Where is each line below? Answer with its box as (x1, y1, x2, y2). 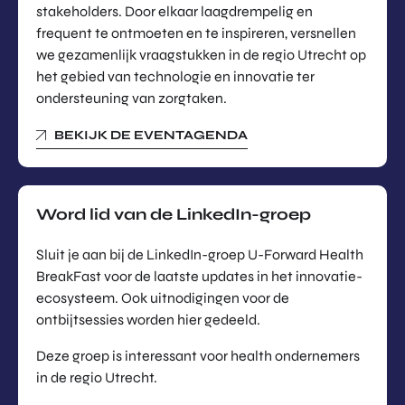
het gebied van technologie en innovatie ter (36, 67, 315, 85)
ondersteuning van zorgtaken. (36, 89, 227, 107)
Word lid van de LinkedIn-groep (36, 203, 311, 224)
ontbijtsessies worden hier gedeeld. (36, 310, 260, 328)
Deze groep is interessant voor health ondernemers (36, 346, 360, 364)
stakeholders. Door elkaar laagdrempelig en (36, 2, 313, 20)
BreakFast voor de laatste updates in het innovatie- (36, 267, 363, 285)
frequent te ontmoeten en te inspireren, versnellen (36, 24, 356, 42)
